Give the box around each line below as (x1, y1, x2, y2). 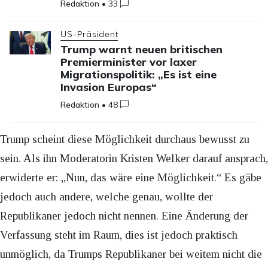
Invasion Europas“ (60, 80, 157, 94)
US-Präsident (60, 28, 118, 39)
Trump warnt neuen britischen (60, 42, 223, 56)
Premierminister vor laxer (60, 54, 197, 69)
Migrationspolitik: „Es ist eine (60, 67, 217, 81)
